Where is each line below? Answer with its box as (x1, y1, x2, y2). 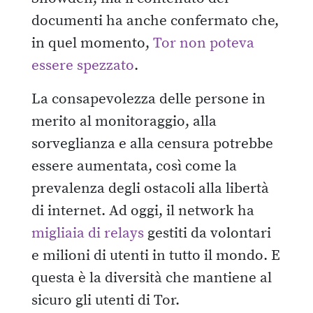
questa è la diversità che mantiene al (31, 268, 272, 287)
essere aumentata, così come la (31, 156, 237, 175)
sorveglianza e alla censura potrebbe (31, 134, 273, 153)
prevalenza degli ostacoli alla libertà (31, 179, 269, 198)
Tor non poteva (153, 34, 254, 52)
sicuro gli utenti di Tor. (31, 291, 180, 310)
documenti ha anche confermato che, (31, 11, 279, 30)
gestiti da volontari (144, 224, 271, 242)
